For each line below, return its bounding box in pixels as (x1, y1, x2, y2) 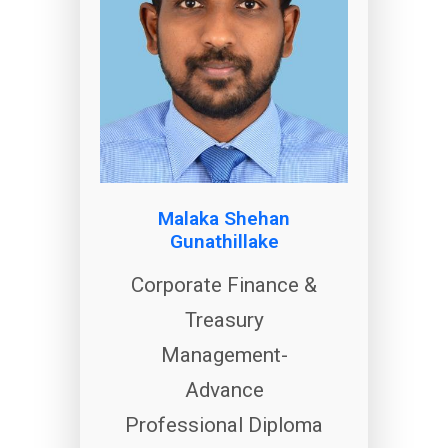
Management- (160, 342, 288, 367)
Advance (184, 377, 264, 402)
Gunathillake (169, 229, 279, 253)
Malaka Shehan (158, 206, 290, 230)
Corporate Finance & (131, 272, 317, 297)
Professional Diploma (125, 412, 323, 437)
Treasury (184, 307, 264, 332)
